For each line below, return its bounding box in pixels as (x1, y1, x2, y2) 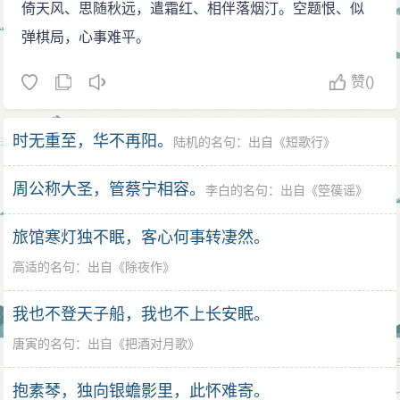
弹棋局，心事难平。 (21, 29, 151, 45)
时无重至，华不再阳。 (12, 131, 174, 150)
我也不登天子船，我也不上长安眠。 (12, 304, 271, 323)
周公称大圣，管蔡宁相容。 (12, 179, 206, 198)
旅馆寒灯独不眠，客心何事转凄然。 (12, 228, 271, 246)
